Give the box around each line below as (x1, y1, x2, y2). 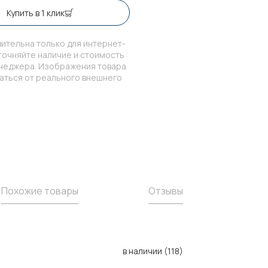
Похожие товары (1, 184, 79, 198)
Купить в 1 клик (7, 7, 65, 19)
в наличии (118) (123, 245, 183, 257)
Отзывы (148, 184, 183, 198)
